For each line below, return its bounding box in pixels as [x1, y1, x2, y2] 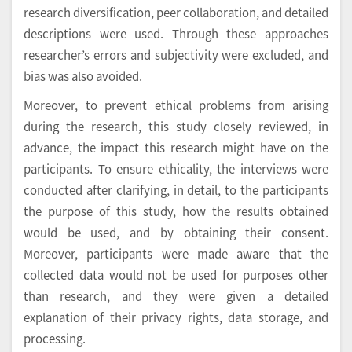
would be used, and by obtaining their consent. [24, 224, 328, 241]
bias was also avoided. [24, 68, 142, 85]
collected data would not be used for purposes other [24, 266, 328, 284]
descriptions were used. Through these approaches [24, 25, 328, 42]
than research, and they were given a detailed [24, 288, 328, 305]
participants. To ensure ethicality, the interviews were [24, 160, 328, 178]
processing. [24, 330, 86, 347]
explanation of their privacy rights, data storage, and [24, 309, 328, 326]
